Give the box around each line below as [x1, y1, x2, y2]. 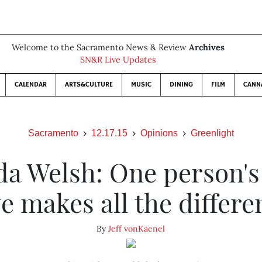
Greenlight [191, 128, 234, 138]
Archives [189, 42, 225, 53]
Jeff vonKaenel [108, 223, 166, 234]
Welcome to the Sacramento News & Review [12, 42, 189, 53]
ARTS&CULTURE [65, 80, 113, 89]
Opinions [140, 128, 178, 138]
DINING [170, 80, 193, 89]
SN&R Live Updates [80, 54, 156, 65]
